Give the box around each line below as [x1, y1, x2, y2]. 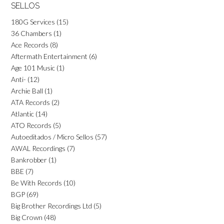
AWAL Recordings [11, 143, 65, 152]
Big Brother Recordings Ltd [11, 201, 92, 210]
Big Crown [11, 212, 42, 221]
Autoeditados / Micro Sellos [11, 132, 93, 141]
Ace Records [11, 40, 48, 49]
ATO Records [11, 120, 51, 129]
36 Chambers [11, 28, 52, 37]
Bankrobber [11, 155, 47, 164]
